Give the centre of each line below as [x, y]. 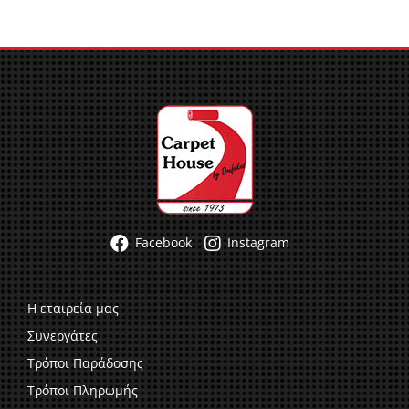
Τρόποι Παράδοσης [85, 363]
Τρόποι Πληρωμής [83, 391]
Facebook [162, 243]
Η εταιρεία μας [73, 309]
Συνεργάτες [63, 336]
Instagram [257, 243]
